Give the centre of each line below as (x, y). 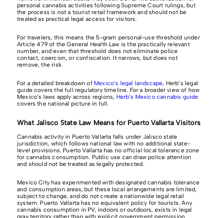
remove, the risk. (40, 65)
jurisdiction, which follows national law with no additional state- (104, 144)
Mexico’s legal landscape (128, 83)
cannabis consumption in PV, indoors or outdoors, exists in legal (105, 210)
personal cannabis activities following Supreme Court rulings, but (106, 6)
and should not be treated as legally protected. (81, 164)
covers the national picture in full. (63, 104)
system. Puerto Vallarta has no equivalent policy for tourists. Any (105, 203)
